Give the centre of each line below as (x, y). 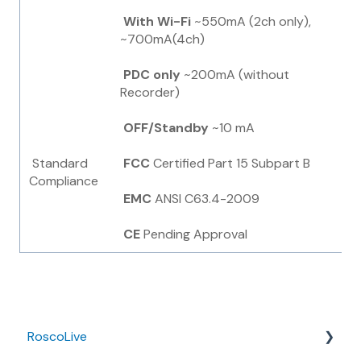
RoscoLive (57, 337)
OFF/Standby (165, 128)
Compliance (64, 181)
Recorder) (150, 93)
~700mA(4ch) (163, 39)
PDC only (151, 75)
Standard (59, 164)
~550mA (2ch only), (251, 22)
